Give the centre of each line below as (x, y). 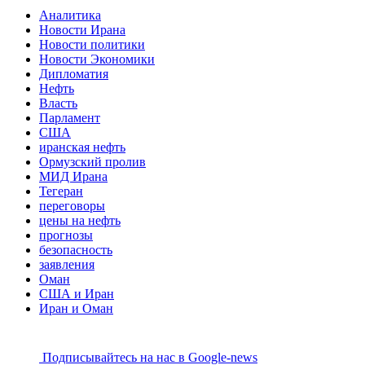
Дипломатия (74, 73)
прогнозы (66, 235)
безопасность (76, 249)
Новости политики (92, 44)
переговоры (72, 205)
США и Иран (77, 293)
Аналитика (70, 15)
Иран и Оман (76, 308)
